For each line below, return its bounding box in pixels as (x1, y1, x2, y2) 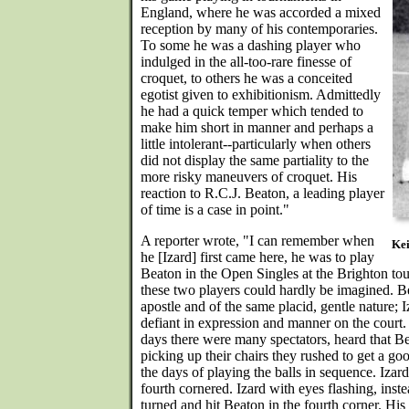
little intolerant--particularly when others (141, 136, 371, 152)
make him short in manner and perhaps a (141, 120, 373, 135)
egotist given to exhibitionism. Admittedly (141, 87, 381, 102)
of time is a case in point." (141, 202, 289, 217)
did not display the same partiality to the (141, 152, 369, 168)
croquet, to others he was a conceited (141, 70, 352, 86)
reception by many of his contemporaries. (141, 21, 378, 37)
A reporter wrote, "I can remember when (141, 233, 374, 248)
